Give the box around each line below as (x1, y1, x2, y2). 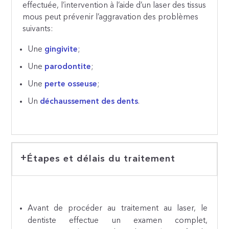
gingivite (44, 45, 78, 54)
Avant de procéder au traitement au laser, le (28, 204, 208, 213)
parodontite (44, 62, 91, 71)
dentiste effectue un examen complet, (28, 216, 208, 225)
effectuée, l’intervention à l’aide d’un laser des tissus (22, 2, 207, 10)
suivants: (22, 25, 53, 34)
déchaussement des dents (40, 97, 139, 106)
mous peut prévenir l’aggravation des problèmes (22, 13, 199, 22)
